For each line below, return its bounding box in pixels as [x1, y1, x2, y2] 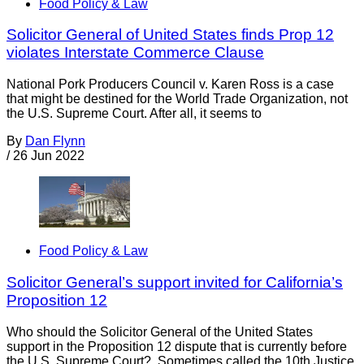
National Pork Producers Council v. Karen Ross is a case [6, 77, 334, 92]
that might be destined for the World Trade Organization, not [6, 92, 348, 106]
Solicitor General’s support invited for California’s [6, 274, 343, 292]
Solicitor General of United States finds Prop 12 [6, 26, 334, 44]
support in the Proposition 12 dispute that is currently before [6, 339, 347, 353]
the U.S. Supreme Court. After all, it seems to [6, 106, 262, 121]
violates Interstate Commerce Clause [6, 44, 264, 62]
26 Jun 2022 [13, 149, 84, 163]
